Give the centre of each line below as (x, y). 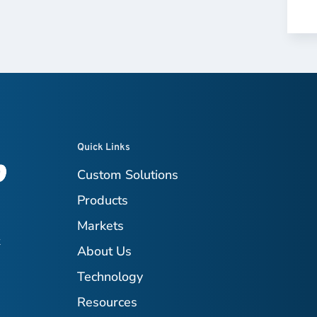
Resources (108, 302)
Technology (110, 277)
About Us (105, 252)
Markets (101, 226)
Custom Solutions (128, 175)
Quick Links (104, 148)
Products (103, 201)
